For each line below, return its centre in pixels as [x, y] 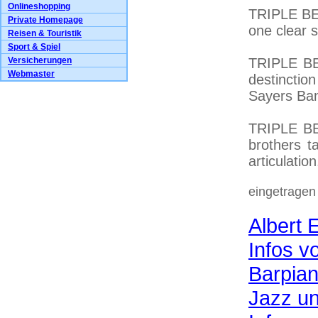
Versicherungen [40, 60]
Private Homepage [45, 20]
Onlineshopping [39, 6]
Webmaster [31, 74]
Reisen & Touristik [45, 33]
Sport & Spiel [34, 47]
